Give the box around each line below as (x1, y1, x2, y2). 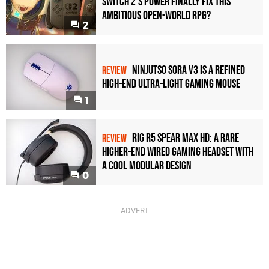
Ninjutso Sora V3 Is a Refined (132, 62, 245, 77)
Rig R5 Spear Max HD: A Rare (132, 131, 239, 146)
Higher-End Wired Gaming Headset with (102, 145, 253, 160)
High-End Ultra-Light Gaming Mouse (102, 76, 240, 91)
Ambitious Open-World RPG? (102, 8, 211, 23)
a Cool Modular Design (102, 159, 192, 174)
